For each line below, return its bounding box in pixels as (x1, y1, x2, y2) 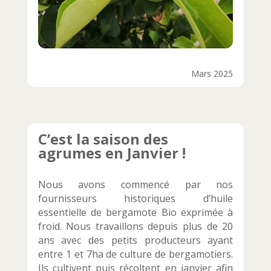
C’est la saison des (38, 129, 168, 149)
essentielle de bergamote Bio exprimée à (38, 206, 233, 220)
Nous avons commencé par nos (38, 178, 233, 192)
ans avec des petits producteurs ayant (38, 233, 233, 247)
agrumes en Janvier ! (38, 143, 186, 163)
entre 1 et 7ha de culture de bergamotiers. (38, 247, 233, 261)
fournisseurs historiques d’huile (38, 192, 233, 206)
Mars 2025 (191, 68, 233, 80)
